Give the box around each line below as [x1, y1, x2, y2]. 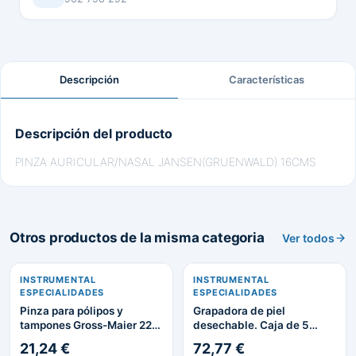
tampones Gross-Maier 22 [20, 319, 152, 331]
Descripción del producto [15, 126, 172, 141]
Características [229, 73, 304, 86]
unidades [193, 333, 242, 346]
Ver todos [282, 231, 335, 245]
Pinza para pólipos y [20, 304, 123, 317]
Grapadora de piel [193, 304, 285, 317]
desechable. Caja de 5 [193, 319, 309, 331]
